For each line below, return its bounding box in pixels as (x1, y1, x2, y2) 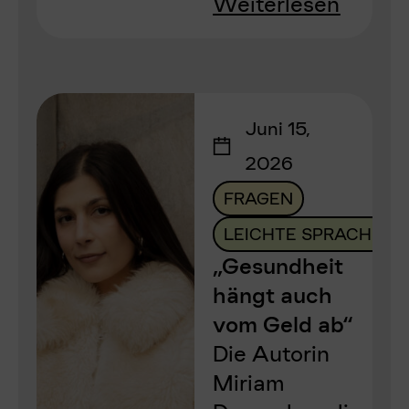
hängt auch (213, 281, 333, 309)
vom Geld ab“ (213, 310, 353, 339)
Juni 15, (245, 117, 311, 141)
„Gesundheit (213, 252, 344, 280)
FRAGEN (224, 188, 294, 209)
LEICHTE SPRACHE (224, 224, 383, 245)
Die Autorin (213, 340, 330, 368)
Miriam (213, 369, 286, 397)
